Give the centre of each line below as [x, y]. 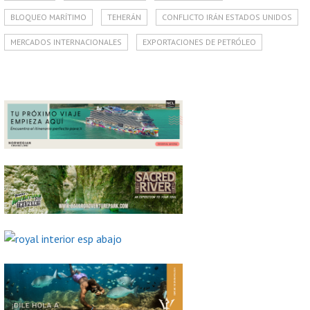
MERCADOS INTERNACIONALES [66, 42]
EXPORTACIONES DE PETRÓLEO [199, 42]
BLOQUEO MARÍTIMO [48, 17]
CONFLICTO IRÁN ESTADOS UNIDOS [227, 17]
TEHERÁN [124, 17]
